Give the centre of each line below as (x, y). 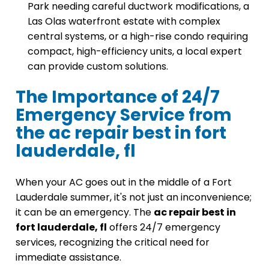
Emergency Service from (124, 115)
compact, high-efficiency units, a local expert (135, 52)
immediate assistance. (68, 258)
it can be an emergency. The (85, 213)
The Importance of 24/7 (118, 97)
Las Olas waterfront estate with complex (124, 22)
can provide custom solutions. (98, 67)
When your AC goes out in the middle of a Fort (124, 183)
